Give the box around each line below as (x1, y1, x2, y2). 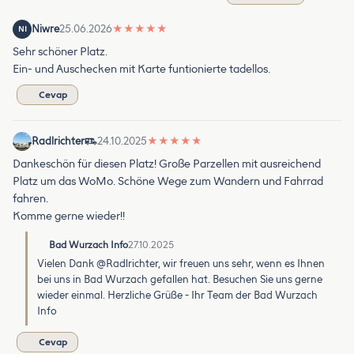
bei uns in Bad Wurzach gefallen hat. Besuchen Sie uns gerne (37, 273, 322, 285)
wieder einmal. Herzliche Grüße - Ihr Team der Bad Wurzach (37, 288, 318, 301)
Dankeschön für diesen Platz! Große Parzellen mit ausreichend (13, 156, 321, 171)
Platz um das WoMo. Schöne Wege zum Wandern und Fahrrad (13, 174, 323, 188)
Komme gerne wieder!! (13, 209, 125, 223)
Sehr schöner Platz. (13, 44, 107, 58)
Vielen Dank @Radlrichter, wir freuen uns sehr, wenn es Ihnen (37, 257, 325, 269)
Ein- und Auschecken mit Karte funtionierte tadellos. (13, 62, 270, 76)
